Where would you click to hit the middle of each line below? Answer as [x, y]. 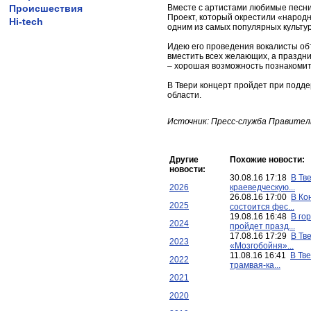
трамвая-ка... [255, 265]
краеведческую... [262, 187]
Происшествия [46, 8]
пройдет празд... [262, 226]
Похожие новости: [267, 160]
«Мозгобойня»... [262, 246]
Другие [184, 160]
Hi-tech [26, 22]
